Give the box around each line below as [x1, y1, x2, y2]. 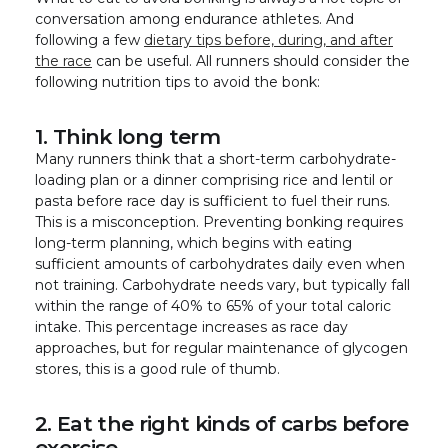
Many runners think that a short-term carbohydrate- [35, 149, 396, 168]
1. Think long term [35, 123, 220, 149]
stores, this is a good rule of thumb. [35, 359, 280, 378]
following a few [35, 30, 144, 49]
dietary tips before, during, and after [144, 30, 393, 49]
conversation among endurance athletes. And [35, 9, 354, 28]
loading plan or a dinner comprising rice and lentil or [35, 170, 393, 189]
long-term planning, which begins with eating [35, 233, 352, 252]
